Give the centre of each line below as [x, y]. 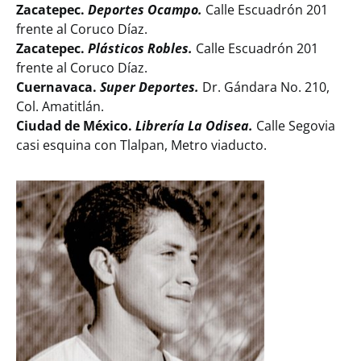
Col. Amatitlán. [60, 107]
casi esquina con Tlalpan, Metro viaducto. [141, 145]
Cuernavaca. [56, 87]
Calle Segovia [296, 126]
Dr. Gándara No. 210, [264, 87]
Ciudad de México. [74, 126]
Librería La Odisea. [196, 126]
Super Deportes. [149, 87]
